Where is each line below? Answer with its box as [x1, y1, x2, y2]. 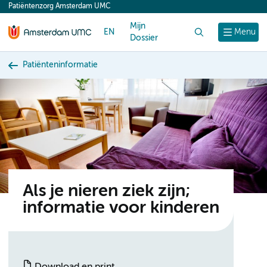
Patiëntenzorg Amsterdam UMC [8, 3, 110, 10]
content [14, 5, 48, 14]
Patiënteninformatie [23, 61, 98, 69]
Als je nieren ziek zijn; [23, 183, 190, 200]
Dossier [130, 34, 158, 42]
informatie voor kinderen [23, 200, 219, 217]
